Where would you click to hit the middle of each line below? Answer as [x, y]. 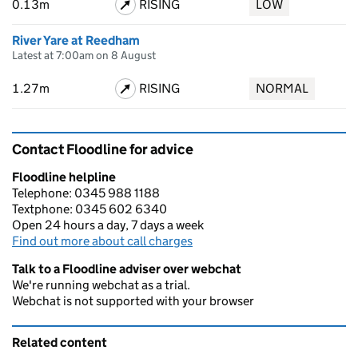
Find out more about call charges [102, 241]
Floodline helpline [64, 177]
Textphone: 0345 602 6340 [89, 209]
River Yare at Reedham [76, 40]
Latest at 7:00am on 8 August [84, 55]
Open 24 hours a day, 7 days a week [108, 225]
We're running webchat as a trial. [101, 285]
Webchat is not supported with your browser [133, 301]
